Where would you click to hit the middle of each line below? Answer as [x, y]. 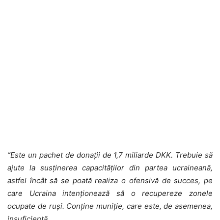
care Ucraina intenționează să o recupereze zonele [110, 193]
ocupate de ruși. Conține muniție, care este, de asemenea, [110, 206]
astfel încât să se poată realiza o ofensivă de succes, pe [110, 180]
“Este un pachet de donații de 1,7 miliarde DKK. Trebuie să [110, 155]
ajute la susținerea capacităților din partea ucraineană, [110, 167]
